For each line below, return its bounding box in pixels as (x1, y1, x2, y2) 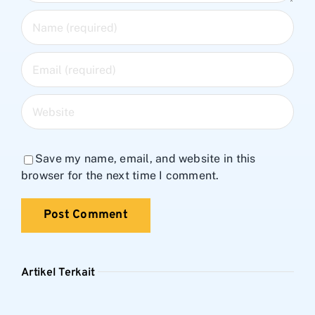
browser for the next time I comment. (21, 169, 219, 183)
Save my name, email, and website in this (35, 152, 256, 166)
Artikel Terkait (21, 266, 95, 281)
